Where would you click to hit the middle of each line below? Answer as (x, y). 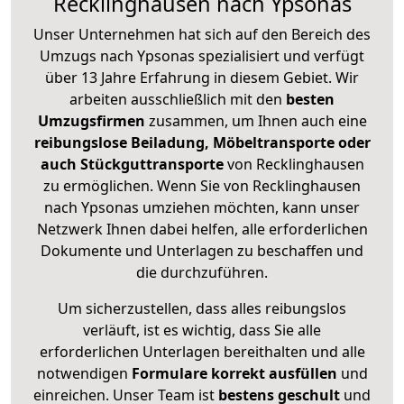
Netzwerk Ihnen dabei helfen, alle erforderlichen (202, 230)
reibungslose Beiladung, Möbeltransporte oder (202, 143)
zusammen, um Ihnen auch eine (257, 121)
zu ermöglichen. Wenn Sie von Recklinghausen (202, 186)
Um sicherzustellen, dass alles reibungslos (202, 309)
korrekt (238, 374)
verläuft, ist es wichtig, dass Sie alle (202, 331)
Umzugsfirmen (93, 121)
